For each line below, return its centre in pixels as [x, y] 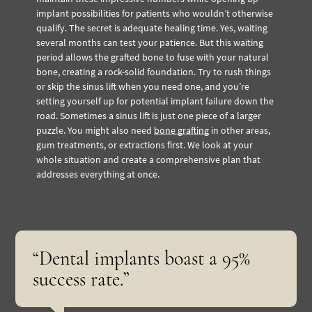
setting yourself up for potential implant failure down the [155, 101]
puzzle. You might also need [95, 130]
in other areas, [240, 130]
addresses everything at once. [98, 174]
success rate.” [81, 279]
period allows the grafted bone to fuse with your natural [153, 57]
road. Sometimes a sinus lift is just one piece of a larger [149, 115]
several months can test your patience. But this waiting [150, 42]
